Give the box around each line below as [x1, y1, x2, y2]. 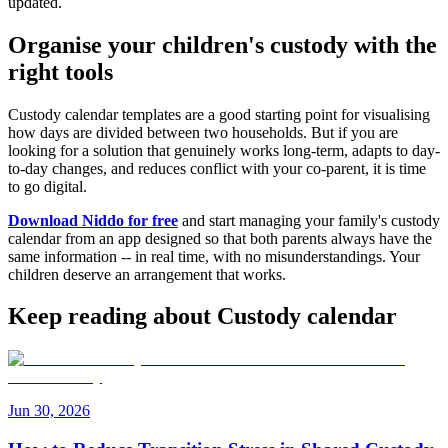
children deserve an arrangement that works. [8, 265, 286, 283]
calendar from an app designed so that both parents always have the [8, 229, 432, 247]
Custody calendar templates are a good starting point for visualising [8, 105, 430, 123]
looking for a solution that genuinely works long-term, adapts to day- [8, 141, 440, 159]
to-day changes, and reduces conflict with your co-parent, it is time [8, 159, 426, 177]
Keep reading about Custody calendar [8, 303, 397, 330]
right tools [8, 58, 113, 85]
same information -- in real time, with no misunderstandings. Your [8, 247, 420, 265]
